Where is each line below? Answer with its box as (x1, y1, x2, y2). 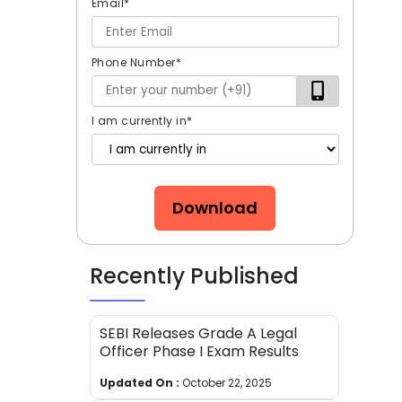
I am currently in (91, 113, 188, 129)
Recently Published (90, 261, 300, 292)
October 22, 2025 (182, 375, 273, 391)
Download (172, 197, 258, 220)
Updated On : (100, 375, 180, 391)
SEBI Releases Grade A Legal (100, 323, 298, 345)
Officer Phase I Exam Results (100, 341, 300, 363)
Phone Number (91, 54, 176, 70)
